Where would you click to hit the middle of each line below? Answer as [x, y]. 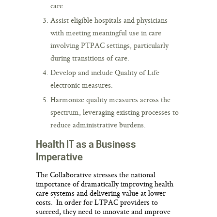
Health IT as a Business [86, 144]
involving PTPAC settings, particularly [109, 45]
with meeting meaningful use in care [106, 32]
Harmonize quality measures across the [110, 99]
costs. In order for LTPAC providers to [97, 202]
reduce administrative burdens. [98, 124]
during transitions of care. [90, 58]
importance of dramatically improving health [105, 184]
